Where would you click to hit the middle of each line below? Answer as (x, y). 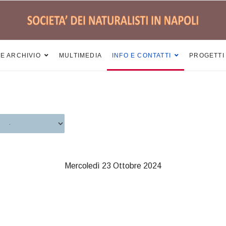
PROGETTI (207, 55)
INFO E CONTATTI (142, 55)
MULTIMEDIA (81, 55)
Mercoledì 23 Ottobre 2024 (113, 166)
